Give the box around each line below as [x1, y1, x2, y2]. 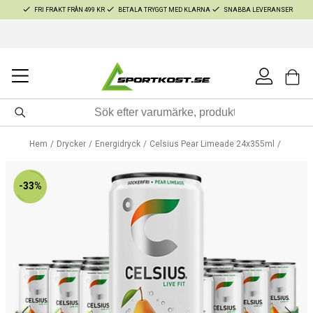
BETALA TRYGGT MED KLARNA [117, 6, 210, 13]
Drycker [57, 139, 87, 149]
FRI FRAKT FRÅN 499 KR [34, 6, 105, 13]
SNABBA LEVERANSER [223, 6, 293, 13]
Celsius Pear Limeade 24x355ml [149, 139, 275, 149]
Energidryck [95, 139, 140, 149]
